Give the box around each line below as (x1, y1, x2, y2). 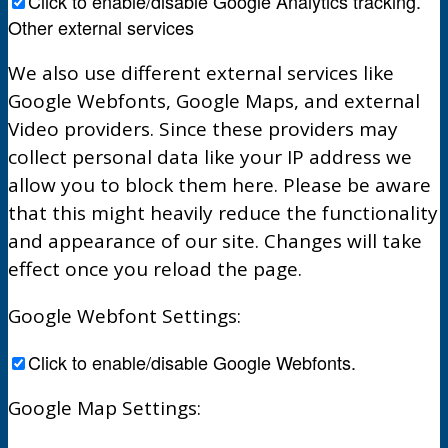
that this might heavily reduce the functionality (8, 199, 438, 226)
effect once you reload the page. (8, 255, 302, 282)
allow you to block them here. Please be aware (8, 171, 431, 198)
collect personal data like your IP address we (8, 143, 412, 170)
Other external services (8, 13, 194, 40)
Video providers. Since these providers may (8, 115, 398, 142)
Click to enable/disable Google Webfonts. (28, 348, 356, 375)
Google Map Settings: (8, 394, 201, 421)
